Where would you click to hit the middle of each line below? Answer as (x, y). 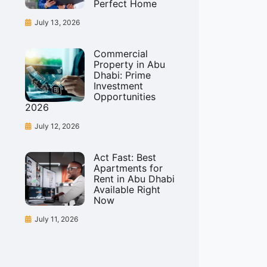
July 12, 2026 (57, 126)
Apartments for (128, 168)
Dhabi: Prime (122, 75)
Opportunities (125, 97)
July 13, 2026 (57, 22)
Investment (118, 86)
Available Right (127, 190)
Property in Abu (129, 64)
